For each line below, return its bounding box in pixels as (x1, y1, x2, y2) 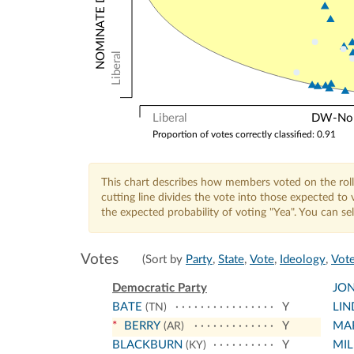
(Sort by (142, 253, 186, 265)
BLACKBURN (112, 338, 183, 351)
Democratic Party (112, 281, 207, 294)
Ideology (280, 253, 326, 265)
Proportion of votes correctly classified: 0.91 (152, 130, 336, 141)
